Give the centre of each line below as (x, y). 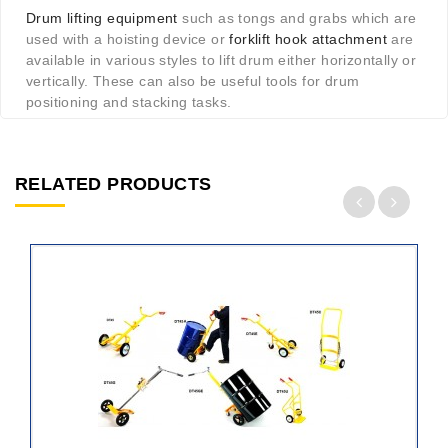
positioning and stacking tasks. (129, 102)
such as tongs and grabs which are (297, 18)
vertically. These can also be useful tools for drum (193, 81)
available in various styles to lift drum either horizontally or (221, 60)
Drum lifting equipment (102, 18)
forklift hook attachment (308, 39)
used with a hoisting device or (128, 39)
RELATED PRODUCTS (113, 184)
